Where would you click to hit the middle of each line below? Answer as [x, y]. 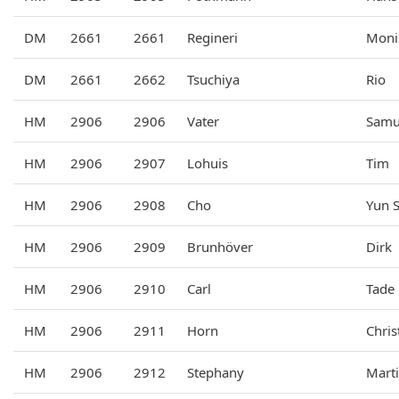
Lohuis [208, 163]
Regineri [212, 37]
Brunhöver [220, 246]
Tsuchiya [213, 79]
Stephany [216, 372]
